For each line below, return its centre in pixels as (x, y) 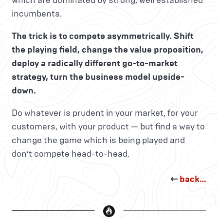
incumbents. (37, 14)
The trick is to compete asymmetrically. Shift (103, 36)
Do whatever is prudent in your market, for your (105, 113)
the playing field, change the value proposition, (108, 50)
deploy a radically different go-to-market (95, 64)
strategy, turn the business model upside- (98, 77)
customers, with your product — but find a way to (108, 127)
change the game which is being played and (98, 140)
